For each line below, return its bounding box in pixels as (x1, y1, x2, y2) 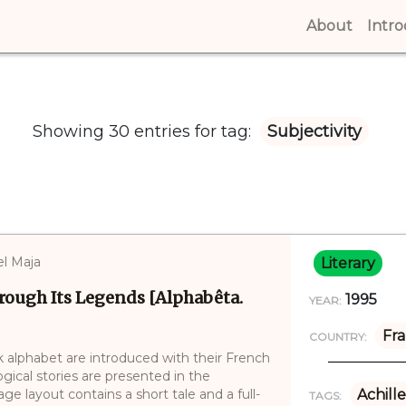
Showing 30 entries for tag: (33, 121, 256, 141)
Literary (320, 254, 375, 272)
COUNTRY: (308, 329, 367, 343)
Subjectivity (267, 121, 362, 141)
